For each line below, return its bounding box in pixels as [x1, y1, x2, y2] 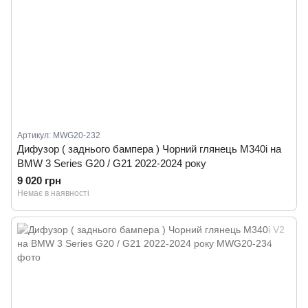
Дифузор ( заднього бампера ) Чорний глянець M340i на [17, 143, 281, 155]
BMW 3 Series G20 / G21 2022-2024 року [17, 157, 206, 169]
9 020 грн [17, 175, 61, 186]
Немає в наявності [17, 188, 89, 198]
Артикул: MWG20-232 [17, 131, 100, 140]
